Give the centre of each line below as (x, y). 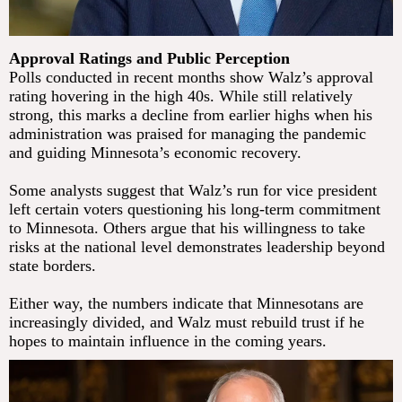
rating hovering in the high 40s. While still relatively (181, 96)
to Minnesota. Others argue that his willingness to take (187, 227)
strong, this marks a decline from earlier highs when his (191, 114)
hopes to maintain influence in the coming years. (168, 341)
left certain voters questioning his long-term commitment (195, 209)
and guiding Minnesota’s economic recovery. (155, 152)
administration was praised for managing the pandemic (188, 133)
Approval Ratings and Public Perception (149, 58)
